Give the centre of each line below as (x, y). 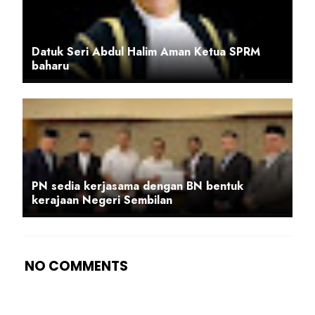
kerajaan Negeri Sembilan (102, 200)
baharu (50, 66)
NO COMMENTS (76, 266)
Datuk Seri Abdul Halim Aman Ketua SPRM (146, 52)
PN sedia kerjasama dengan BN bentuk (137, 186)
